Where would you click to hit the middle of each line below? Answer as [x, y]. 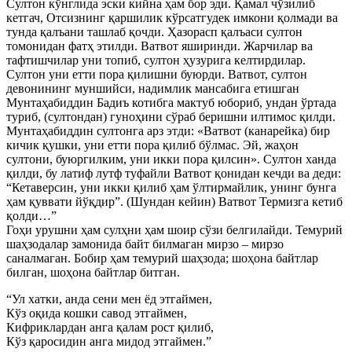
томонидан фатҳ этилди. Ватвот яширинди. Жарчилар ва [159, 46]
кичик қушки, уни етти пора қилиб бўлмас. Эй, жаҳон [152, 145]
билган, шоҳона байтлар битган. [93, 272]
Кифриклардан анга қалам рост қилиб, [110, 327]
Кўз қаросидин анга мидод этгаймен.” [109, 341]
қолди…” [31, 216]
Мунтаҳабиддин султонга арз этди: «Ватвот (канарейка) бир [168, 131]
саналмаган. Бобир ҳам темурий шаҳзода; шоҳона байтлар [162, 258]
